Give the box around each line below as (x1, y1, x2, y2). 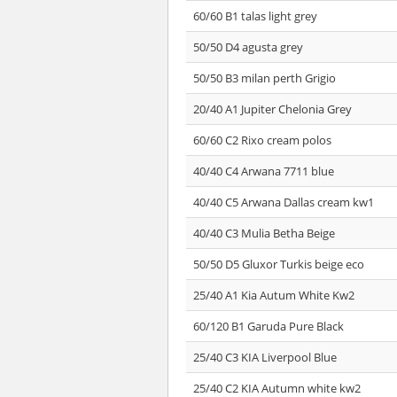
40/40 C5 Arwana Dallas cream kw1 (193, 194, 374, 210)
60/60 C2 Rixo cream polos (193, 132, 331, 148)
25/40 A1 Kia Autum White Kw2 (193, 287, 354, 303)
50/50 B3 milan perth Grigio (193, 70, 336, 86)
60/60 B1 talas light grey (193, 8, 317, 24)
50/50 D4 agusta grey (193, 39, 303, 55)
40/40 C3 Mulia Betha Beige (193, 225, 335, 241)
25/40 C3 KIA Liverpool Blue (193, 349, 337, 365)
